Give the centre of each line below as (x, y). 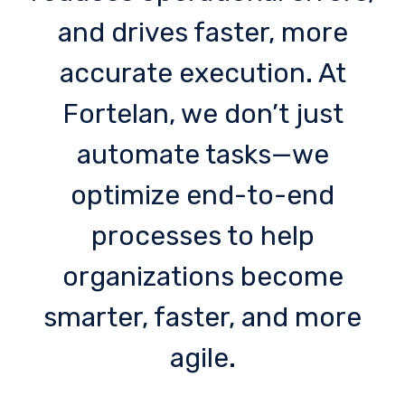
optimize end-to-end (202, 195)
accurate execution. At (202, 73)
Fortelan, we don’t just (202, 113)
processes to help (202, 235)
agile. (202, 358)
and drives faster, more (202, 32)
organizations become (202, 276)
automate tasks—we (202, 154)
